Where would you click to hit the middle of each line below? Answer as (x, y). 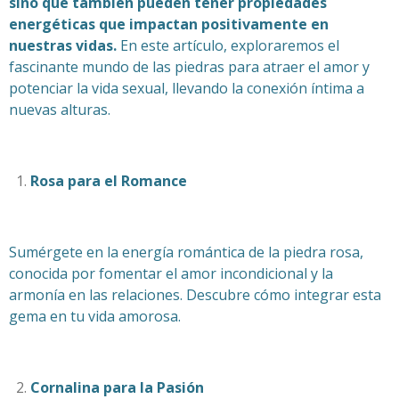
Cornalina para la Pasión (117, 387)
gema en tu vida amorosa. (95, 316)
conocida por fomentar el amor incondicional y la (171, 273)
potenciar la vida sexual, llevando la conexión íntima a (187, 88)
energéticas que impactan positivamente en (169, 24)
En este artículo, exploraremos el (228, 45)
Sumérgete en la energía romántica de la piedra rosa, (186, 252)
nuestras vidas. (63, 45)
